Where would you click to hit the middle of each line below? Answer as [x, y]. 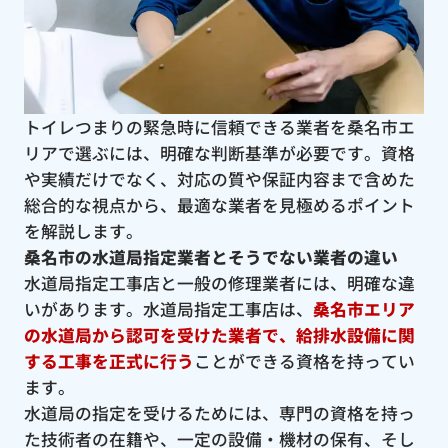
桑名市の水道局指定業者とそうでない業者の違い [210, 256]
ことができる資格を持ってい [304, 360]
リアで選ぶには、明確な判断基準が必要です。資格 [219, 152]
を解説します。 [83, 230]
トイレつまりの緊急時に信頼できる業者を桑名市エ [219, 126]
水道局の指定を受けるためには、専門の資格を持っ [219, 412]
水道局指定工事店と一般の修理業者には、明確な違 [219, 282]
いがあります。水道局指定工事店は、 [168, 308]
